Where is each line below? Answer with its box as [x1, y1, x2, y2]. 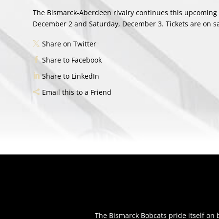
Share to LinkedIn [42, 71, 100, 81]
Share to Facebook [42, 55, 102, 65]
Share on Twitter [42, 39, 97, 49]
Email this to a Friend [42, 88, 112, 97]
